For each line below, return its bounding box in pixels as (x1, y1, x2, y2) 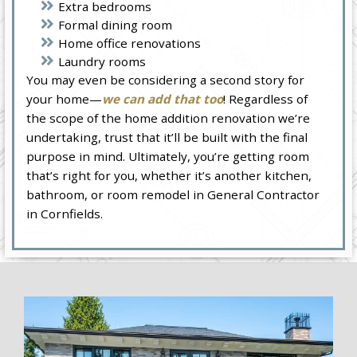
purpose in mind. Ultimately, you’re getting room (26, 148, 310, 165)
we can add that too (102, 91, 224, 108)
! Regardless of (223, 91, 308, 108)
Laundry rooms (58, 53, 147, 70)
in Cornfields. (26, 206, 104, 222)
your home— (26, 91, 103, 108)
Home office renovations (58, 35, 202, 52)
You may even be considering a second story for (26, 72, 305, 88)
